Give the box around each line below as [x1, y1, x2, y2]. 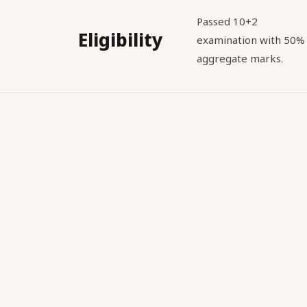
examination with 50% [197, 33, 305, 47]
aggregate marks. [197, 51, 283, 65]
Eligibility [78, 27, 162, 52]
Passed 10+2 [197, 14, 258, 28]
